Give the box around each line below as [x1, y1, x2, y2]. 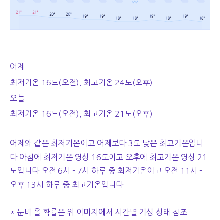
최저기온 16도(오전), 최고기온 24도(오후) [10, 79, 157, 86]
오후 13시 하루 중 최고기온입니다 [10, 181, 125, 189]
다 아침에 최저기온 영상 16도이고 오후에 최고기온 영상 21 [10, 153, 207, 161]
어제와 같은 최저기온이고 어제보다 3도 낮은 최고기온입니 [10, 139, 203, 147]
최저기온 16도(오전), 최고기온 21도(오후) [10, 110, 157, 118]
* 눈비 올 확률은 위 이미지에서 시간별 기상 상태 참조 [10, 208, 189, 216]
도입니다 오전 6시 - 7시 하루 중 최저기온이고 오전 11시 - [10, 167, 202, 175]
